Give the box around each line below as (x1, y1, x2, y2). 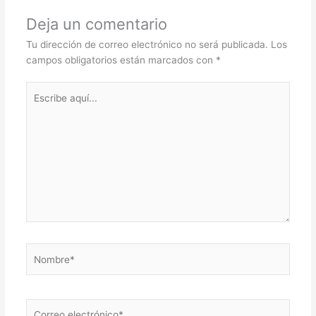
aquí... (25, 99, 53, 111)
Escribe (25, 83, 59, 95)
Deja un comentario (25, 14, 167, 33)
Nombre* (25, 245, 66, 257)
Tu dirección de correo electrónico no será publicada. (25, 38, 268, 50)
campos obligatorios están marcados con (25, 54, 216, 66)
